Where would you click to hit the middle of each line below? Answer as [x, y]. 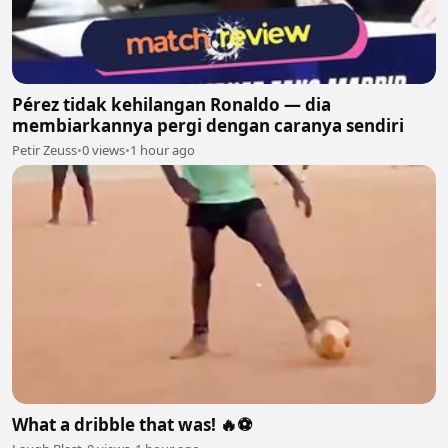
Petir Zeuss [44, 150]
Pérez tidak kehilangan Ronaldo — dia [171, 104]
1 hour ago [162, 150]
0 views [103, 150]
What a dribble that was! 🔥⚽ [132, 424]
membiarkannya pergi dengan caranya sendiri [208, 125]
